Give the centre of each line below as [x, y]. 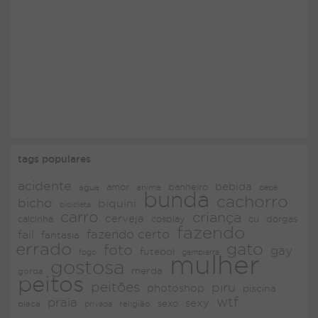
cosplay [168, 219]
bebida [234, 187]
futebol [157, 252]
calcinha [35, 219]
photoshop [176, 288]
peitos [51, 284]
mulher [215, 265]
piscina [259, 289]
